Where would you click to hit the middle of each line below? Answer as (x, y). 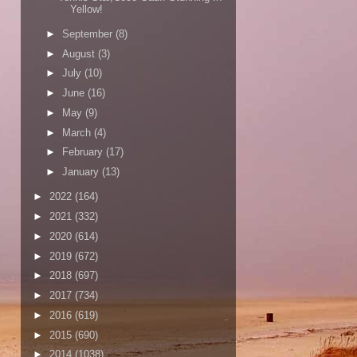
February (84, 152)
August (80, 53)
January (82, 172)
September (88, 33)
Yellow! (87, 9)
